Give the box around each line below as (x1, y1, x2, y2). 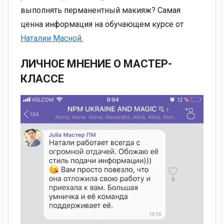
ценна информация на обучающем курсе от (20, 19, 183, 29)
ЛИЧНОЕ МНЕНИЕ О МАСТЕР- (20, 57, 172, 70)
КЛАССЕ (20, 72, 64, 85)
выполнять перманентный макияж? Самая (20, 5, 180, 15)
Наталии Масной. (20, 33, 83, 43)
